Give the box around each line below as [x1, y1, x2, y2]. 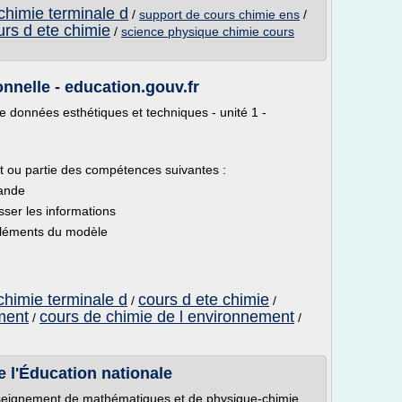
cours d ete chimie [138, 291, 269, 309]
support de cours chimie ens [139, 7, 300, 22]
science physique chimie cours [121, 24, 294, 39]
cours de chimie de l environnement [39, 308, 294, 326]
